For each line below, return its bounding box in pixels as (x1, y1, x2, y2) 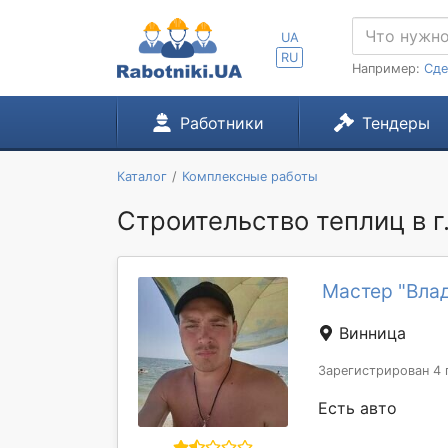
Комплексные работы (181, 169, 318, 184)
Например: (352, 61, 424, 76)
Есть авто (318, 398, 397, 418)
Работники (179, 113, 264, 133)
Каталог (117, 169, 167, 184)
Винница (334, 323, 406, 343)
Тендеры (361, 113, 430, 133)
